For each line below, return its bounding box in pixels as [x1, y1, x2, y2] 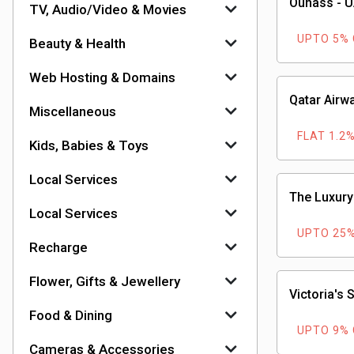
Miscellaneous [29, 104, 116, 119]
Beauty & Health [29, 36, 126, 51]
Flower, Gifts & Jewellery [29, 273, 180, 289]
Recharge [29, 239, 88, 255]
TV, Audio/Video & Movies [29, 2, 186, 17]
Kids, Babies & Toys [29, 137, 149, 153]
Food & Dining [29, 307, 112, 323]
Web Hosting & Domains [29, 70, 175, 85]
